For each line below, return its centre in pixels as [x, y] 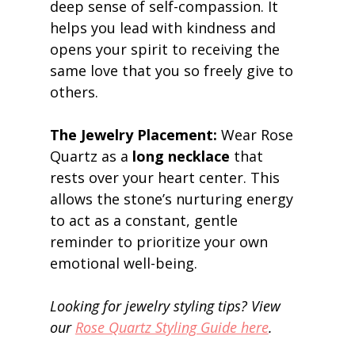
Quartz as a [91, 157]
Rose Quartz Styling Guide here [172, 328]
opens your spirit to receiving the [166, 50]
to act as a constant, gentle [145, 221]
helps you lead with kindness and [164, 28]
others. [76, 92]
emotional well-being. [125, 263]
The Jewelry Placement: [133, 135]
